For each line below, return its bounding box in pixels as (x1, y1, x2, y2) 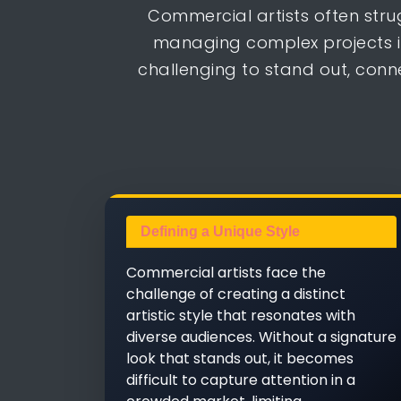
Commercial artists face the (126, 262, 326, 283)
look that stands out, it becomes (126, 348, 354, 369)
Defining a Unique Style (141, 224, 300, 239)
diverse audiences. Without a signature (126, 327, 397, 347)
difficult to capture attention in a (126, 370, 355, 390)
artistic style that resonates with (126, 305, 355, 326)
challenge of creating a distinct (126, 284, 346, 304)
